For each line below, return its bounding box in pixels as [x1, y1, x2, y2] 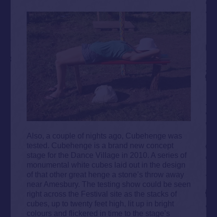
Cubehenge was [125, 131, 182, 140]
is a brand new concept [92, 141, 173, 150]
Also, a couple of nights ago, [26, 131, 125, 140]
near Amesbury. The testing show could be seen [26, 180, 191, 189]
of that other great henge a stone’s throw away [26, 170, 184, 179]
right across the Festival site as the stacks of [26, 189, 177, 199]
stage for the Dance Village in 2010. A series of [26, 151, 186, 160]
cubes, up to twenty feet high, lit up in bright [26, 199, 174, 208]
